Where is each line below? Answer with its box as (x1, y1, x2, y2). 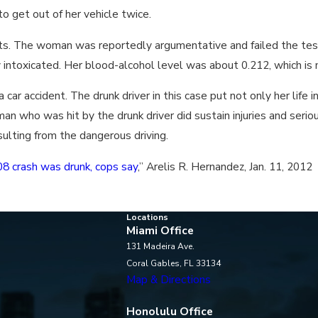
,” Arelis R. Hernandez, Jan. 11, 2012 (138, 159, 312, 175)
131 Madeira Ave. (126, 241, 195, 253)
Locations (126, 212, 169, 224)
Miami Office (126, 223, 194, 238)
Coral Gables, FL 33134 (126, 258, 221, 270)
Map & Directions (126, 272, 212, 287)
